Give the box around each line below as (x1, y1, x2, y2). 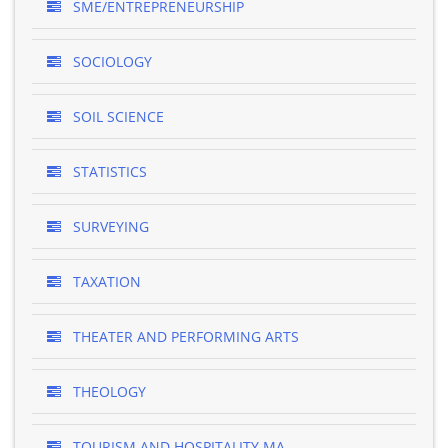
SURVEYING (69, 217, 149, 236)
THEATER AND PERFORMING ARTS (69, 327, 299, 346)
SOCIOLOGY (69, 52, 152, 71)
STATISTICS (69, 162, 147, 181)
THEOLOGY (69, 382, 146, 401)
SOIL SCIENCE (69, 107, 164, 126)
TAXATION (69, 272, 141, 291)
